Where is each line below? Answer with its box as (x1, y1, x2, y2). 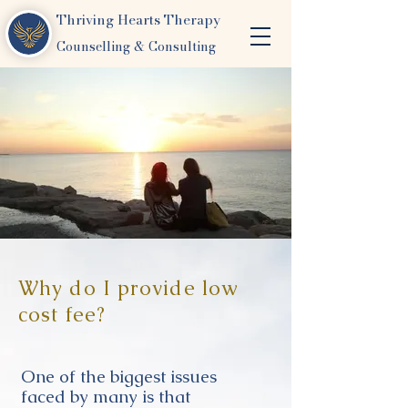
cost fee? (18, 301, 106, 328)
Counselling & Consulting (56, 36, 216, 56)
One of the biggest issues (21, 365, 217, 388)
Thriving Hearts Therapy (56, 9, 220, 30)
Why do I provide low (18, 275, 240, 301)
